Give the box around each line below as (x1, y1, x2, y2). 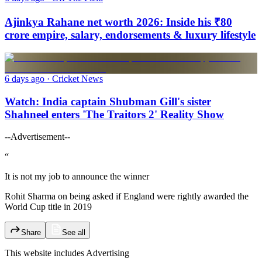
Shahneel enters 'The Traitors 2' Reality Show (5, 108, 224, 120)
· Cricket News (44, 74, 103, 84)
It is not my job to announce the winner (5, 171, 149, 182)
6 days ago (5, 74, 44, 84)
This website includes (5, 248, 84, 258)
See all (62, 228, 85, 237)
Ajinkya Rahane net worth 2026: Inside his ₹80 (5, 16, 232, 29)
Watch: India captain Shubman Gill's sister (5, 95, 211, 108)
